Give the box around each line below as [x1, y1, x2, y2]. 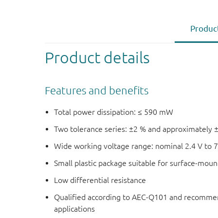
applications [54, 204, 95, 214]
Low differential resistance [54, 176, 146, 185]
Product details [45, 48, 150, 66]
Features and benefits [45, 84, 148, 96]
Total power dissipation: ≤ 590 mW [54, 108, 174, 117]
